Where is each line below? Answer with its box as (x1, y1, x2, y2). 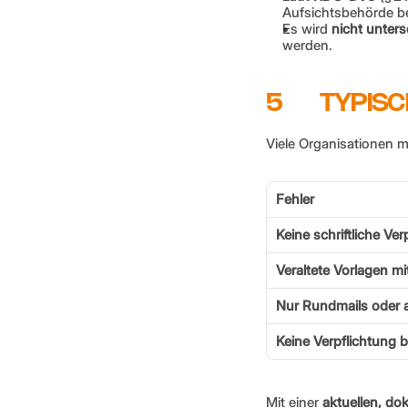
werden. (282, 36, 332, 54)
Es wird (282, 20, 331, 37)
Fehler (276, 190, 314, 208)
